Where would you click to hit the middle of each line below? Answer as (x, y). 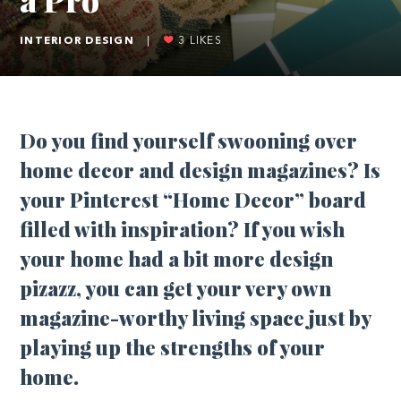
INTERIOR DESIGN (77, 41)
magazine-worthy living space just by (195, 317)
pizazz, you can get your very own (175, 288)
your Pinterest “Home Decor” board (193, 199)
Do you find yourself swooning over (188, 140)
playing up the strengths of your (172, 347)
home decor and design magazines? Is (200, 170)
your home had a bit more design (176, 258)
